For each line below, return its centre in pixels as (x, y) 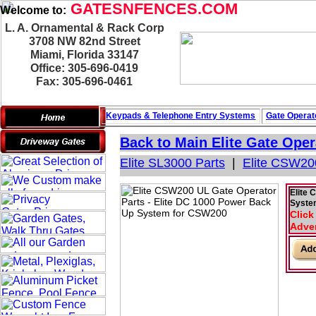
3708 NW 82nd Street (85, 41)
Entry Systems (226, 116)
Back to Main (166, 142)
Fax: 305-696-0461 (85, 81)
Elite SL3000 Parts (172, 163)
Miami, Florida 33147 (85, 55)
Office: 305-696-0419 (85, 68)
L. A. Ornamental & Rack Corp (85, 28)
